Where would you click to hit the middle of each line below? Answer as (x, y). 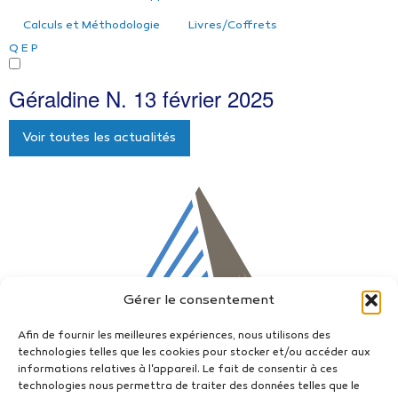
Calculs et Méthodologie (92, 26)
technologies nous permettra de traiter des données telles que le (189, 386)
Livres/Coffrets (233, 26)
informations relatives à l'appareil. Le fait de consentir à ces (178, 370)
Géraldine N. (71, 99)
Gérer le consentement (199, 300)
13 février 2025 (203, 99)
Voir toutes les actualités (99, 138)
